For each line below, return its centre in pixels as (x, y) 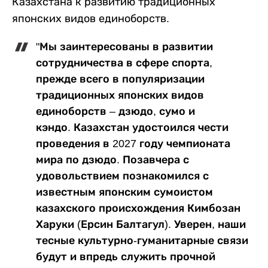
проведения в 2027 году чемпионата (133, 144)
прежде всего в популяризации (120, 79)
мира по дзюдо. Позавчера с (112, 160)
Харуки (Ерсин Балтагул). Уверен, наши (141, 225)
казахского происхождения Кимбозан (138, 208)
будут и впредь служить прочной (126, 257)
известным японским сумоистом (124, 192)
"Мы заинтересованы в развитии (124, 47)
